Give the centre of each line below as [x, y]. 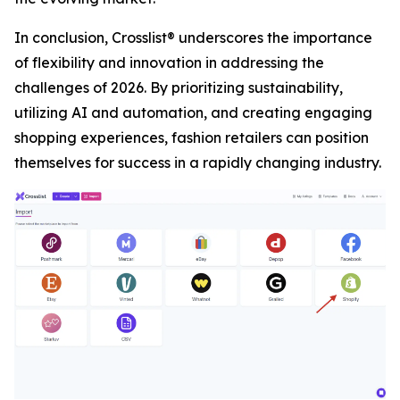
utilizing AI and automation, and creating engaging [193, 112]
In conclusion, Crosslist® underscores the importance [193, 37]
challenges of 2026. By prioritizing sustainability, [179, 87]
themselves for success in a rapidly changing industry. [198, 162]
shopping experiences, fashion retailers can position [192, 137]
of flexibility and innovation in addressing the [169, 62]
